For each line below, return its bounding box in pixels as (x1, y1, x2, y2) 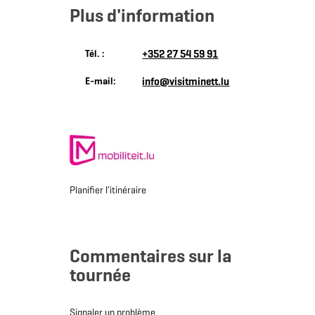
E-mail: (85, 75, 117, 88)
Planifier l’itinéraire (69, 184, 146, 197)
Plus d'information (69, 4, 214, 27)
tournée (69, 264, 131, 287)
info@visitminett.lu (142, 75, 230, 89)
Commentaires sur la (69, 245, 231, 268)
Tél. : (85, 48, 105, 60)
